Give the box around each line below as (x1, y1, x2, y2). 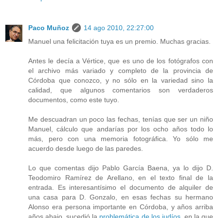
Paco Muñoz (28, 24, 69, 32)
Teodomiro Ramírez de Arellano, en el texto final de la (28, 174, 213, 182)
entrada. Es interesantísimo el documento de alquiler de (28, 183, 213, 191)
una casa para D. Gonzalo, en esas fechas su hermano (28, 193, 213, 201)
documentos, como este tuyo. (28, 96, 119, 104)
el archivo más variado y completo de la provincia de (28, 67, 213, 74)
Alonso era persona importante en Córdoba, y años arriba (28, 203, 213, 211)
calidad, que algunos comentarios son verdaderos (28, 86, 213, 94)
